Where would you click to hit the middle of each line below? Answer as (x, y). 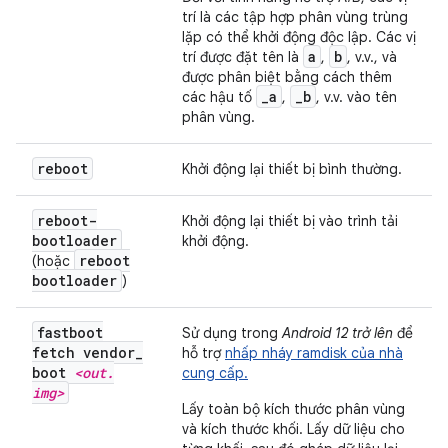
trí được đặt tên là (242, 57)
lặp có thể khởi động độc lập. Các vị (299, 37)
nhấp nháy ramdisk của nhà (314, 353)
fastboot (70, 332)
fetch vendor (83, 352)
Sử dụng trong (232, 333)
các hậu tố (219, 97)
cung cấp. (215, 373)
